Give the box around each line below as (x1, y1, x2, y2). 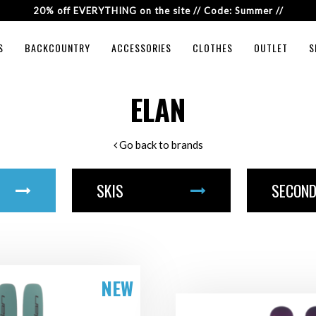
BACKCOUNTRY (24, 40, 90, 55)
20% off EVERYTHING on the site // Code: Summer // (32, 5, 284, 16)
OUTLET (253, 40, 288, 55)
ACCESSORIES (111, 40, 171, 55)
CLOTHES (192, 40, 233, 55)
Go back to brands (116, 138, 203, 151)
